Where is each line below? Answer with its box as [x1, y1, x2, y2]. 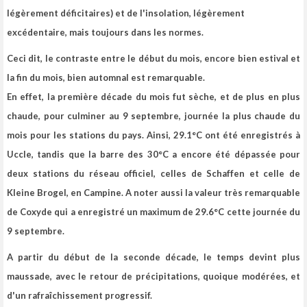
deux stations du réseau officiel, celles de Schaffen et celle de [7, 168, 300, 180]
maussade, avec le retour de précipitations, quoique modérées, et [7, 271, 300, 282]
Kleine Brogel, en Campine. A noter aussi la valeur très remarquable [7, 187, 300, 199]
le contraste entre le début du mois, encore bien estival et [42, 53, 300, 64]
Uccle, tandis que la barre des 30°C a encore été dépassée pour [7, 149, 300, 160]
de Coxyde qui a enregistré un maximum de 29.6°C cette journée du [7, 206, 300, 218]
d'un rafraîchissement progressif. [7, 290, 152, 302]
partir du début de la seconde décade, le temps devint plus [18, 251, 301, 263]
